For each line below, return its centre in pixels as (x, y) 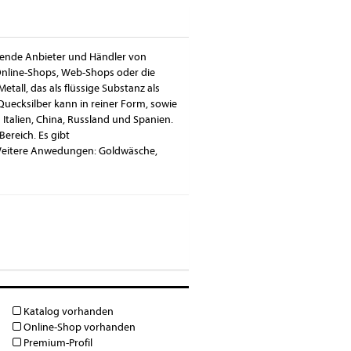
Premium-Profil (56, 342)
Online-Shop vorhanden (78, 327)
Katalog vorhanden (67, 311)
